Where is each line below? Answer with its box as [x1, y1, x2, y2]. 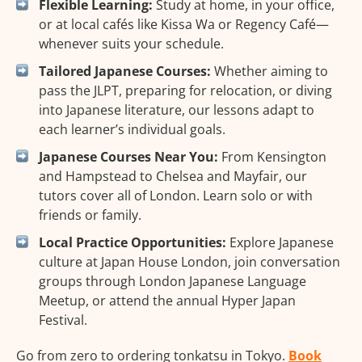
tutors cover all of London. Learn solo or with [39, 187, 313, 205]
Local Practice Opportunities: [39, 234, 226, 252]
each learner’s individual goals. [39, 120, 225, 139]
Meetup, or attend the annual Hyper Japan [39, 292, 296, 310]
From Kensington [218, 148, 326, 166]
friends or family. [39, 206, 141, 225]
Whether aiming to [211, 62, 328, 81]
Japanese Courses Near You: [39, 148, 218, 166]
